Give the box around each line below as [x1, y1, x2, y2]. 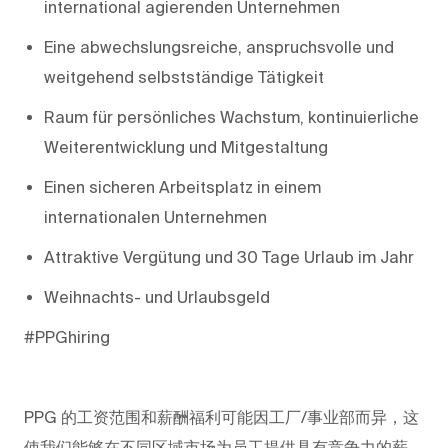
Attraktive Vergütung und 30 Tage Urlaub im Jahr [44, 247, 414, 266]
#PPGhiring [24, 327, 110, 346]
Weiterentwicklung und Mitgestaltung [44, 137, 328, 156]
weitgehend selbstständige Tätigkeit [44, 67, 324, 86]
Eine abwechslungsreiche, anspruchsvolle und [44, 37, 394, 56]
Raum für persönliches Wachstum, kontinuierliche [44, 107, 419, 126]
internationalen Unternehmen [44, 207, 267, 226]
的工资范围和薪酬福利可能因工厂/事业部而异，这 [61, 407, 419, 426]
